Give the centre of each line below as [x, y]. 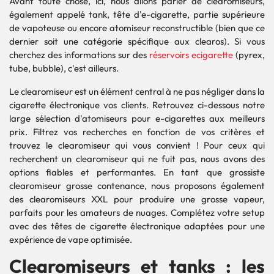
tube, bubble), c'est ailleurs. [64, 68]
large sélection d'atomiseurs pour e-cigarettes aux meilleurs [137, 118]
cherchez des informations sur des [79, 55]
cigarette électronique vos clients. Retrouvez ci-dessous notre [137, 105]
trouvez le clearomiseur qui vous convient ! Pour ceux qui [137, 145]
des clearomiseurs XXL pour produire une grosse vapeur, [137, 199]
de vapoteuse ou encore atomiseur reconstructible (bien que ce [137, 28]
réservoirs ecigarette [191, 55]
